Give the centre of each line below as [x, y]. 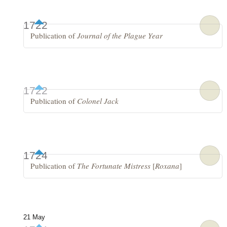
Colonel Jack [98, 101]
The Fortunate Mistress [114, 166]
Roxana [167, 166]
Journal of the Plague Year [120, 36]
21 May [34, 217]
